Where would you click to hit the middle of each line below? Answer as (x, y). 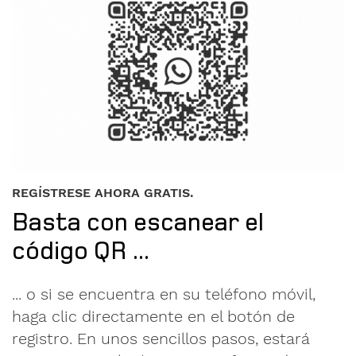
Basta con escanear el (138, 221)
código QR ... (81, 250)
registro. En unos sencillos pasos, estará (161, 339)
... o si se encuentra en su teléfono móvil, (164, 294)
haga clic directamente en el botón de (153, 317)
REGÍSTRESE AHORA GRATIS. (103, 193)
